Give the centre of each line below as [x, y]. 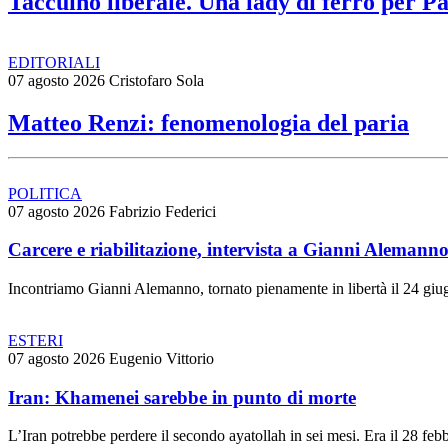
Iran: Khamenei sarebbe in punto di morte [182, 397]
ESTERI [35, 340]
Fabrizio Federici [162, 211]
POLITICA [45, 193]
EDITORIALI [54, 62]
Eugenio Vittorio [161, 358]
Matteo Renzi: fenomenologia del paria [208, 122]
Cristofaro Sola [156, 80]
